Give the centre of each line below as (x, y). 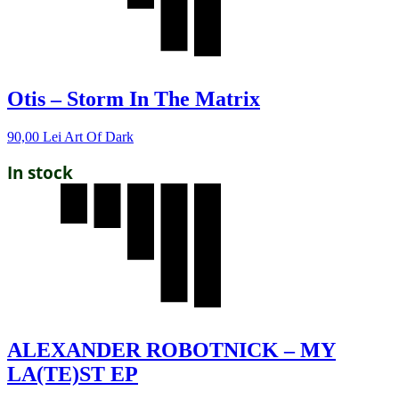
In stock (40, 172)
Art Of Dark (99, 136)
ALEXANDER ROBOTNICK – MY (171, 350)
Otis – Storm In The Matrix (134, 98)
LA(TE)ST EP (73, 374)
